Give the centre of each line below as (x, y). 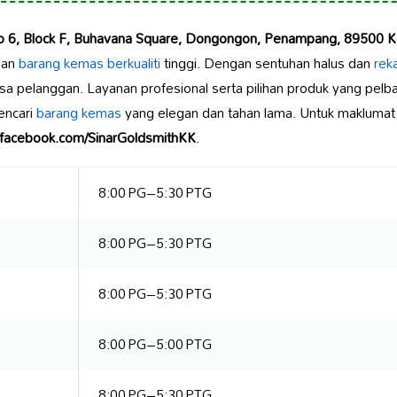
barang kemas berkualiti (89, 63)
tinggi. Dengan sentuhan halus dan (267, 63)
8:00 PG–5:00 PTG (155, 344)
